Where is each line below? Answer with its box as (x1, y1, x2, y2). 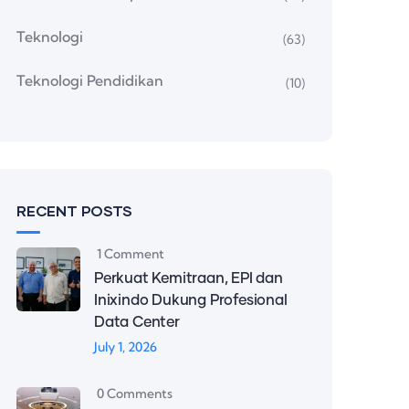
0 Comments (97, 385, 173, 402)
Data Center (94, 315, 180, 330)
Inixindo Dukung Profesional (94, 293, 288, 308)
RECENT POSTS (16, 202, 132, 219)
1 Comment (97, 246, 164, 262)
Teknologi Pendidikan (16, 71, 163, 89)
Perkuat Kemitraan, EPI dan (94, 271, 283, 286)
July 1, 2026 (94, 339, 157, 355)
